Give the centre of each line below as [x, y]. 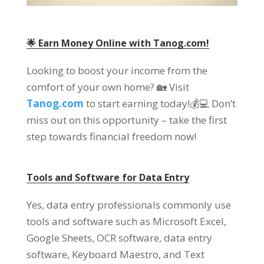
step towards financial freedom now [110, 137]
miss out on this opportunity [93, 120]
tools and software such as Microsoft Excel [125, 222]
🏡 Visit [173, 87]
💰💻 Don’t [212, 104]
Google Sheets [59, 238]
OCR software [128, 238]
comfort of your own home [88, 87]
